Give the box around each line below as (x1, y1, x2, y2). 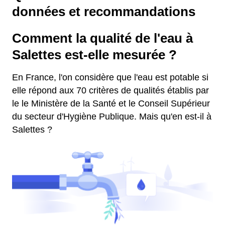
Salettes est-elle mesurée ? (12, 48, 177, 62)
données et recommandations (12, 5, 195, 19)
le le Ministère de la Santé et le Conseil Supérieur (12, 98, 210, 108)
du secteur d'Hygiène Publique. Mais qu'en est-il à (12, 111, 211, 122)
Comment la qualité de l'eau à (12, 31, 193, 45)
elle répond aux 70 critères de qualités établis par (12, 85, 209, 95)
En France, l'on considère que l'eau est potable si (12, 72, 208, 82)
